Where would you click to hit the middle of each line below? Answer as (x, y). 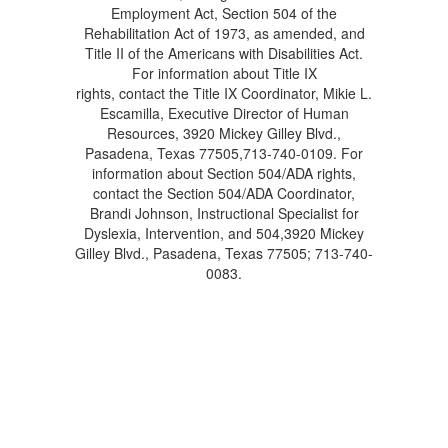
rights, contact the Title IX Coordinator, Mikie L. (224, 93)
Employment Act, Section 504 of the (224, 13)
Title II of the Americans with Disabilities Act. (224, 53)
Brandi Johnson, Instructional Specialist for (224, 213)
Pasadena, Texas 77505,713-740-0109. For (224, 153)
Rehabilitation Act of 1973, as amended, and (224, 33)
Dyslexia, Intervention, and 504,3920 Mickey (224, 233)
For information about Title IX (224, 73)
